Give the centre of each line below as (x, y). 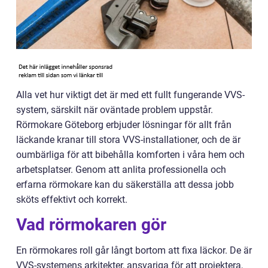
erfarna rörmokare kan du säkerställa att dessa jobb (125, 185)
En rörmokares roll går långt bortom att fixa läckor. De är (134, 250)
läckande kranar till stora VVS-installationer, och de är (128, 140)
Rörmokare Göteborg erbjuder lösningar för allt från (124, 125)
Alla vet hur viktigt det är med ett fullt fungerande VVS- (130, 95)
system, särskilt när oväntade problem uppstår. (115, 110)
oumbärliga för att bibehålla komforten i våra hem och (130, 155)
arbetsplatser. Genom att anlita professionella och (121, 170)
